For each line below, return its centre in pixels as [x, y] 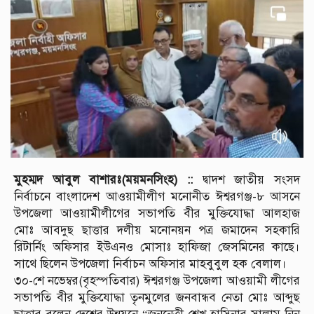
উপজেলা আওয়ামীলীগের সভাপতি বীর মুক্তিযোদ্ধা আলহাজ [157, 214]
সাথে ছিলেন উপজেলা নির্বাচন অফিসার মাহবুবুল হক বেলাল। [150, 264]
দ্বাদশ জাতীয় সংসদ [251, 180]
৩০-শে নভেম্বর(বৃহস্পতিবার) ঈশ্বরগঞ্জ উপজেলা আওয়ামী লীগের [157, 281]
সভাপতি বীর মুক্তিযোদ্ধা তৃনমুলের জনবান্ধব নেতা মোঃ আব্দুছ [157, 298]
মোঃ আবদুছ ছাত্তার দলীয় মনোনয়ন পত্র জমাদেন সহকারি [157, 231]
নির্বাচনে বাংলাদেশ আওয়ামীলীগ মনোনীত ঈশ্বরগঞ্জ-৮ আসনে [157, 197]
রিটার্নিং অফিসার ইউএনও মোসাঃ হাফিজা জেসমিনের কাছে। [157, 247]
